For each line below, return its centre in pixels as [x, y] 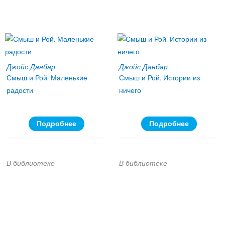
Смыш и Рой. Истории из [159, 78]
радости [20, 91]
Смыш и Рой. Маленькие [47, 78]
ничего [130, 91]
